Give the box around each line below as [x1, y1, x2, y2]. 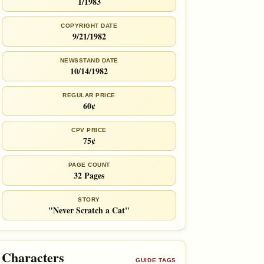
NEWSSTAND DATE [60, 57, 118, 64]
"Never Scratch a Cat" [48, 203, 130, 216]
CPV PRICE [71, 126, 107, 133]
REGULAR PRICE [62, 91, 115, 98]
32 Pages [74, 169, 104, 181]
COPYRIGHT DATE [61, 22, 117, 29]
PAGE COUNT [68, 161, 110, 168]
